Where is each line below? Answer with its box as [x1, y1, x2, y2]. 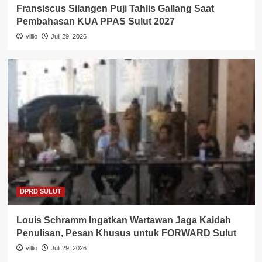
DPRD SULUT [19, 188, 61, 195]
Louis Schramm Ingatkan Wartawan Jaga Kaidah [16, 215, 231, 226]
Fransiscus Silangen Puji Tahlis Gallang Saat [16, 4, 214, 14]
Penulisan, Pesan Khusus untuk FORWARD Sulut [16, 228, 236, 239]
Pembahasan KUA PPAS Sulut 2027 [16, 16, 175, 27]
